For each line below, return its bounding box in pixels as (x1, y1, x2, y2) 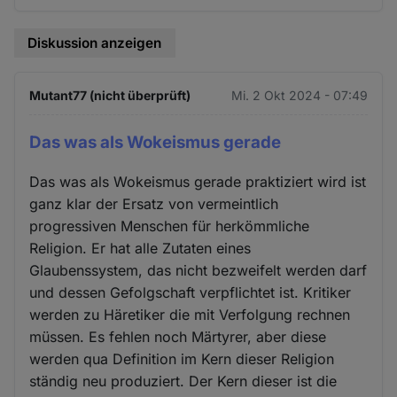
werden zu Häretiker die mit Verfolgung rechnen (29, 306, 351, 324)
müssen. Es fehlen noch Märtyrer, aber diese (29, 328, 327, 346)
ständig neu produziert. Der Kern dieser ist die (29, 372, 338, 391)
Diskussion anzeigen (27, 34, 162, 51)
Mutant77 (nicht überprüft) (29, 87, 191, 103)
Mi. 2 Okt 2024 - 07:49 (230, 87, 368, 103)
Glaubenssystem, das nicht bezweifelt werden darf (29, 261, 368, 280)
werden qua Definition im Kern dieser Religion (29, 350, 335, 369)
